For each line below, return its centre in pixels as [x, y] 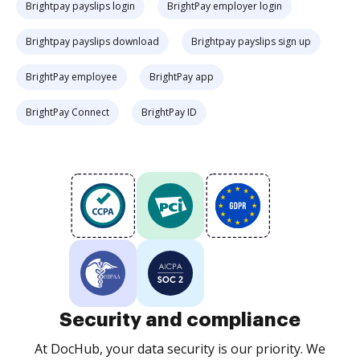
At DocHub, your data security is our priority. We [180, 349]
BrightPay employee [72, 77]
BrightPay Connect [67, 112]
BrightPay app [182, 77]
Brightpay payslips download [92, 41]
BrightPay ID [169, 112]
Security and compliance [180, 320]
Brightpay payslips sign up [251, 41]
